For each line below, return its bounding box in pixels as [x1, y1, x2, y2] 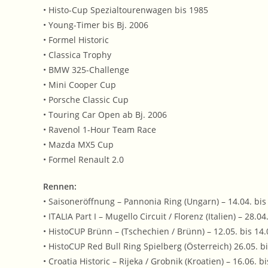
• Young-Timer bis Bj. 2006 [43, 19, 148, 31]
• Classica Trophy [43, 49, 111, 61]
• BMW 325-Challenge [43, 64, 129, 76]
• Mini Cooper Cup [43, 79, 116, 91]
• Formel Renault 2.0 [43, 154, 124, 166]
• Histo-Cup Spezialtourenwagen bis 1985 [43, 4, 208, 16]
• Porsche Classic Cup [43, 94, 129, 106]
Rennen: [43, 181, 77, 193]
